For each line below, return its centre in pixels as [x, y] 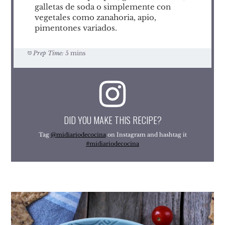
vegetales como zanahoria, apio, [95, 17]
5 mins [76, 53]
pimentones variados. [76, 28]
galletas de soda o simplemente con [102, 7]
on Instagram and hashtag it [146, 134]
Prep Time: [49, 53]
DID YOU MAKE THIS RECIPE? [113, 120]
